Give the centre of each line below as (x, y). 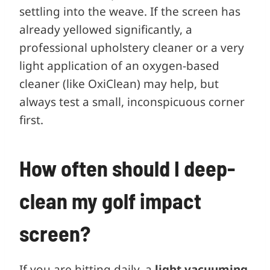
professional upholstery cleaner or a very (132, 47)
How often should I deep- (127, 168)
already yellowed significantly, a (106, 29)
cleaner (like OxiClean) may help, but (119, 83)
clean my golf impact (110, 200)
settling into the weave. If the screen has (130, 11)
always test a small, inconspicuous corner (132, 102)
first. (31, 120)
